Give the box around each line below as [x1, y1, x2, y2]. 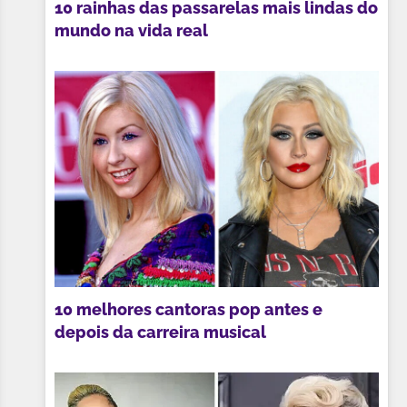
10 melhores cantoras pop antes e [55, 299, 323, 319]
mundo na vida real [55, 20, 209, 40]
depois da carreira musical [55, 322, 267, 342]
